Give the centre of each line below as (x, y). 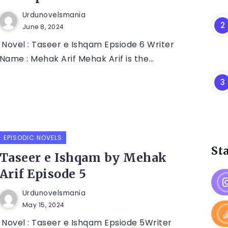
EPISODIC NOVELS (33, 137)
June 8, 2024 (43, 26)
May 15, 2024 (43, 205)
